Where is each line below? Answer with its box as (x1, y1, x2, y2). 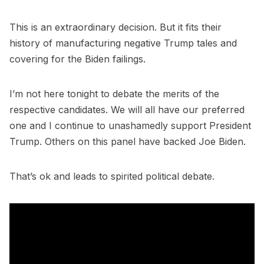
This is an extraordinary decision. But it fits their (9, 21, 222, 34)
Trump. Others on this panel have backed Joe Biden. (9, 136, 246, 148)
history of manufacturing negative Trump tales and (9, 37, 237, 49)
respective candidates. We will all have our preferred (9, 104, 245, 116)
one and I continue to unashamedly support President (9, 120, 251, 132)
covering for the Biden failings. (9, 53, 146, 65)
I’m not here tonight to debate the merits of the (9, 88, 219, 100)
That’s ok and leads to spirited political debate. (9, 170, 214, 183)
